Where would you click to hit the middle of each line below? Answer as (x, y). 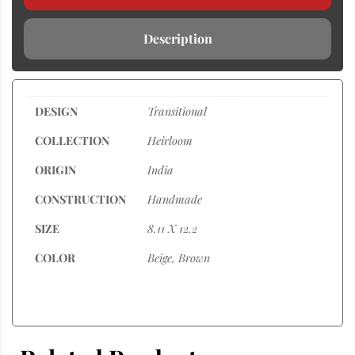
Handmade (175, 198)
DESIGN (56, 111)
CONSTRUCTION (80, 198)
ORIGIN (55, 169)
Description (177, 38)
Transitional (177, 111)
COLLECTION (72, 140)
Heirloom (170, 140)
